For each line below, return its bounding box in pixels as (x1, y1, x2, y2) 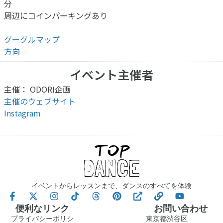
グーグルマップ (4, 33, 60, 45)
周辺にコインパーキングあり (4, 9, 108, 21)
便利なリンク (15, 202, 70, 215)
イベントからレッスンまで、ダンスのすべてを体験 (31, 180, 192, 191)
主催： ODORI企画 (4, 83, 71, 95)
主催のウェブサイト (4, 95, 76, 107)
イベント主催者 (70, 65, 153, 83)
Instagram (4, 107, 41, 119)
